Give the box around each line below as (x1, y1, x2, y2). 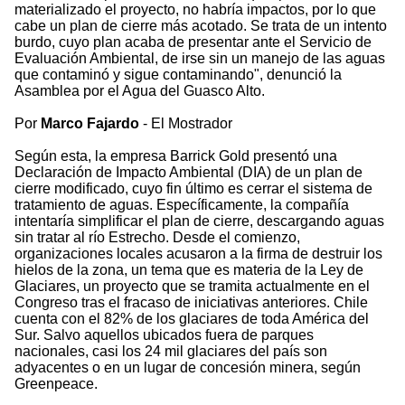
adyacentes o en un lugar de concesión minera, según (14, 360, 361, 376)
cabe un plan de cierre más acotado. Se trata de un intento (14, 18, 387, 34)
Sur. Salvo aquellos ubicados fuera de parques (14, 327, 314, 344)
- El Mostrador (139, 116, 232, 132)
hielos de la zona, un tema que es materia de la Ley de (14, 262, 363, 278)
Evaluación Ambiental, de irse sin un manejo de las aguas (14, 51, 385, 67)
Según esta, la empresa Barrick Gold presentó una (14, 148, 337, 165)
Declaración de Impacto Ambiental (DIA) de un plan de (14, 165, 363, 181)
